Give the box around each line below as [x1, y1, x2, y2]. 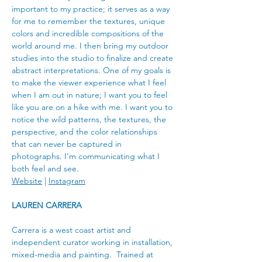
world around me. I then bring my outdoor [12, 40, 171, 51]
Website [12, 175, 42, 186]
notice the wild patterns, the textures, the [12, 114, 168, 125]
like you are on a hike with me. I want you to [12, 102, 175, 112]
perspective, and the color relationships [12, 126, 160, 137]
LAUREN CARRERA [12, 200, 82, 211]
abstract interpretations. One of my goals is [12, 65, 173, 75]
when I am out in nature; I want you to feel [12, 89, 170, 100]
